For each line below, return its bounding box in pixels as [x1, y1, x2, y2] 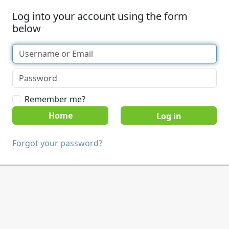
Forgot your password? [12, 138, 102, 149]
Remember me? [25, 94, 85, 105]
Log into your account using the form [12, 9, 188, 23]
